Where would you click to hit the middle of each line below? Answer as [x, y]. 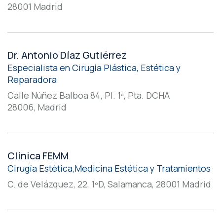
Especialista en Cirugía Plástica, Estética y [94, 68]
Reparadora [32, 79]
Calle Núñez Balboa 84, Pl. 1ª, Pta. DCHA [89, 95]
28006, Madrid [37, 107]
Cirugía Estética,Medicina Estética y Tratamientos [109, 168]
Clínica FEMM [38, 156]
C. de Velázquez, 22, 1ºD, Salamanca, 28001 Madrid [109, 184]
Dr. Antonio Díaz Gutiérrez [67, 55]
